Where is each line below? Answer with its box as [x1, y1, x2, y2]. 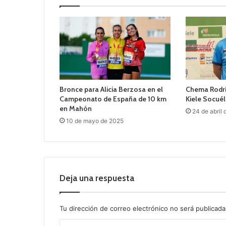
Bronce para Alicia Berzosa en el [60, 84, 163, 94]
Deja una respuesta [60, 173, 134, 183]
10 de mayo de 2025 [66, 117, 124, 125]
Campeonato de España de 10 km [60, 94, 166, 103]
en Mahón [60, 103, 92, 113]
